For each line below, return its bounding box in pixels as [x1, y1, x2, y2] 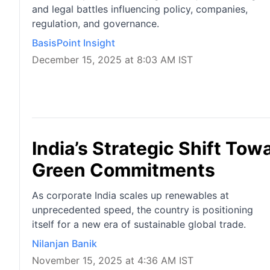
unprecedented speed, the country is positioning [32, 204, 253, 216]
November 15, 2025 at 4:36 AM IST [32, 254, 193, 267]
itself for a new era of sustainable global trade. [32, 218, 246, 231]
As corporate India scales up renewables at [32, 189, 229, 202]
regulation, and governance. [32, 17, 159, 30]
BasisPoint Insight [32, 37, 115, 49]
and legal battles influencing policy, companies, [32, 3, 248, 16]
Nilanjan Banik [32, 237, 97, 250]
